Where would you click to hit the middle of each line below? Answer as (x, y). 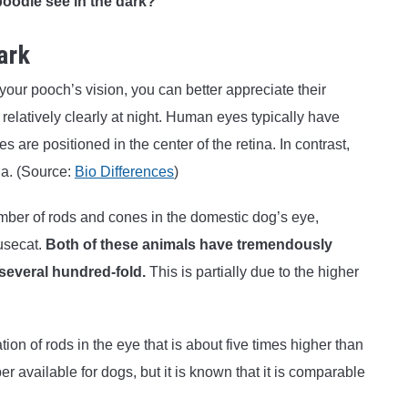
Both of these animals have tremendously (189, 245)
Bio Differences (124, 172)
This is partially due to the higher (252, 272)
